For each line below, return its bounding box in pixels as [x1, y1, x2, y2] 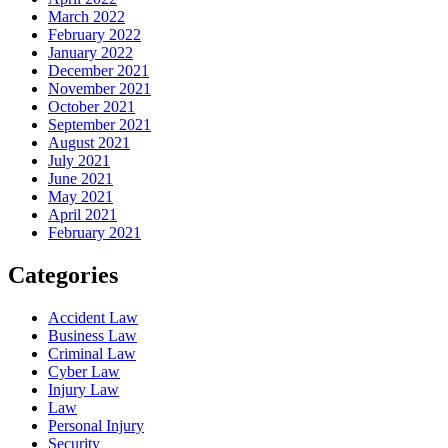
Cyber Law [48, 362, 120, 380]
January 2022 [48, 43, 133, 61]
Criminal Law [48, 344, 136, 362]
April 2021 [48, 205, 117, 223]
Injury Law [48, 380, 119, 398]
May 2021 [48, 187, 113, 205]
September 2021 [48, 115, 151, 133]
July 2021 [48, 151, 110, 169]
